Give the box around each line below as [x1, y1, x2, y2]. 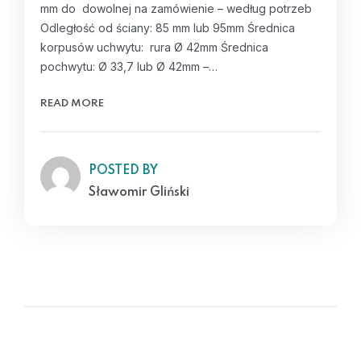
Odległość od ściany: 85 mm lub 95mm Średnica [40, 21, 295, 35]
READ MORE [40, 98, 104, 109]
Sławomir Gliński [89, 186, 189, 199]
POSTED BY [89, 164, 158, 177]
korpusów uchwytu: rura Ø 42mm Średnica [40, 40, 268, 54]
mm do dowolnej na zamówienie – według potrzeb [40, 2, 312, 15]
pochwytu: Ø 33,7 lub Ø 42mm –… [40, 60, 218, 73]
